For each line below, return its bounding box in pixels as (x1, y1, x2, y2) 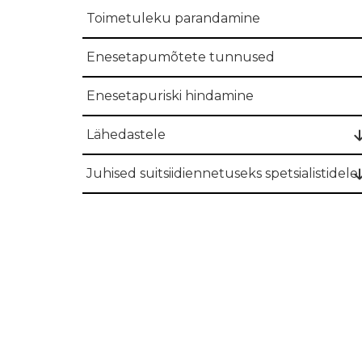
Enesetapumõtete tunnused (86, 49, 275, 65)
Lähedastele (86, 127, 166, 142)
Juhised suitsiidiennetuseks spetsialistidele (86, 166, 358, 181)
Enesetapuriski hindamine (86, 88, 254, 103)
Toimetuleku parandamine (86, 11, 260, 26)
